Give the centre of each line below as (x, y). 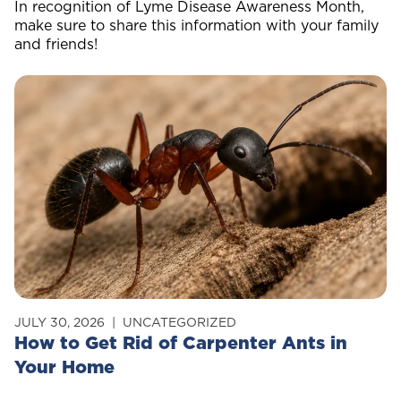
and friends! (56, 44)
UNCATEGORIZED (179, 322)
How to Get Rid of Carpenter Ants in (181, 343)
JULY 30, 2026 (60, 322)
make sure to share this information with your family (196, 25)
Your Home (64, 367)
